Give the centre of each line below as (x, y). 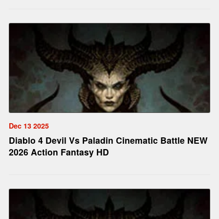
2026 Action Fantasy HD (59, 152)
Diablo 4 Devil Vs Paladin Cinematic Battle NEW (108, 140)
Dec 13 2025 (29, 125)
